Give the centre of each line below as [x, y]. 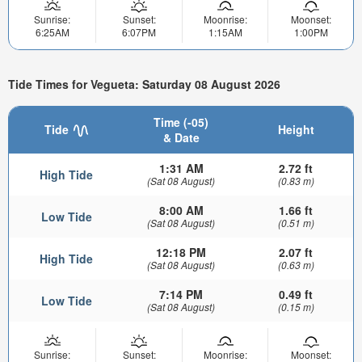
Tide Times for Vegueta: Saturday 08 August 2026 [144, 84]
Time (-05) [181, 122]
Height [296, 129]
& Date [181, 137]
